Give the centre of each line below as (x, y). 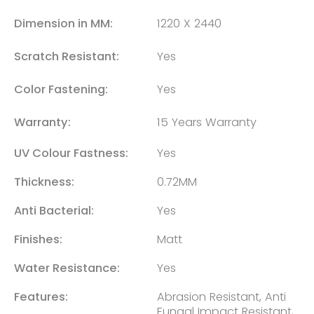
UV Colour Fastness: (71, 153)
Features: (41, 296)
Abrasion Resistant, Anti (221, 296)
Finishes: (38, 239)
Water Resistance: (67, 268)
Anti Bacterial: (54, 210)
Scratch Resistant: (67, 56)
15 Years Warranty (207, 122)
